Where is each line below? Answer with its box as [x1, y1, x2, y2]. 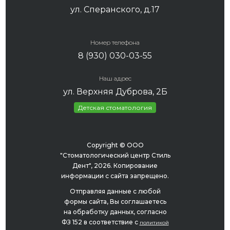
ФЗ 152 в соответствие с [61, 218, 140, 226]
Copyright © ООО [86, 141, 144, 149]
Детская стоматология [78, 104, 152, 112]
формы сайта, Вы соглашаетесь [64, 198, 166, 206]
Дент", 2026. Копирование [72, 162, 158, 170]
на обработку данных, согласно [63, 208, 167, 216]
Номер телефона [90, 39, 140, 47]
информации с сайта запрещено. [61, 172, 169, 180]
